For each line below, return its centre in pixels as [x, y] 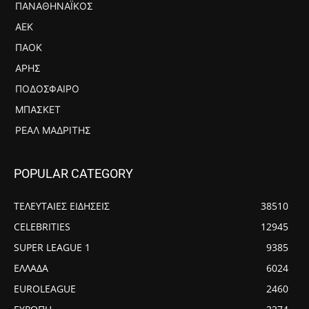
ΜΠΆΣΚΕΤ [38, 109]
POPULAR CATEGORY [73, 173]
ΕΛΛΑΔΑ [31, 268]
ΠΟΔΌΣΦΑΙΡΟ [47, 88]
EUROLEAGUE [45, 288]
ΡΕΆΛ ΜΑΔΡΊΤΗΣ [53, 130]
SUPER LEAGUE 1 [52, 247]
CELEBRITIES [42, 226]
